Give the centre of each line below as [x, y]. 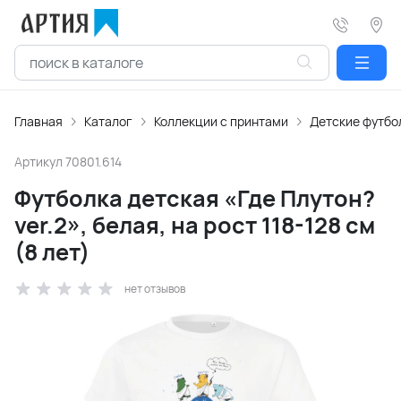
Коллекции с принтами [221, 121]
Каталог [108, 121]
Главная [38, 121]
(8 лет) [52, 252]
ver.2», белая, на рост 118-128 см [195, 225]
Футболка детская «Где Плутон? [195, 198]
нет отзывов [155, 289]
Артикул [40, 162]
